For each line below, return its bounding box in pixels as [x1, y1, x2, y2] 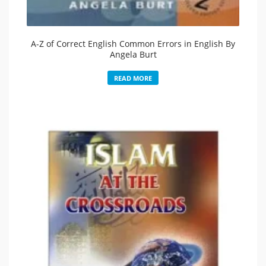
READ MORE [114, 73, 152, 83]
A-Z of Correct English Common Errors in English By [31, 37, 235, 49]
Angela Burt [109, 48, 157, 60]
